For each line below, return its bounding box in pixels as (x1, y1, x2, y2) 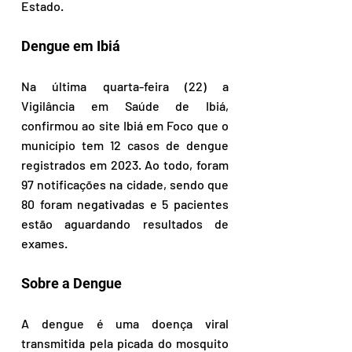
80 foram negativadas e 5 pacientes (21, 196, 229, 211)
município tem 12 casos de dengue (21, 137, 229, 152)
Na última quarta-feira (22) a (21, 79, 229, 93)
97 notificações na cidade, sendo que (21, 177, 229, 192)
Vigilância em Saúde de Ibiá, (21, 98, 229, 113)
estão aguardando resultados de (21, 216, 229, 231)
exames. (21, 236, 68, 251)
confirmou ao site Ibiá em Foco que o (21, 118, 229, 133)
